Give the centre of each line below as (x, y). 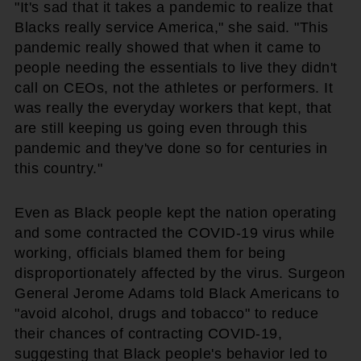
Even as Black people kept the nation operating (175, 212)
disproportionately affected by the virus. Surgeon (180, 273)
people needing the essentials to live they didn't (176, 67)
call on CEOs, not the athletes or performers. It (174, 87)
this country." (58, 168)
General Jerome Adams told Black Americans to (177, 293)
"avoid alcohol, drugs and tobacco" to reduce (166, 313)
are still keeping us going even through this (161, 128)
